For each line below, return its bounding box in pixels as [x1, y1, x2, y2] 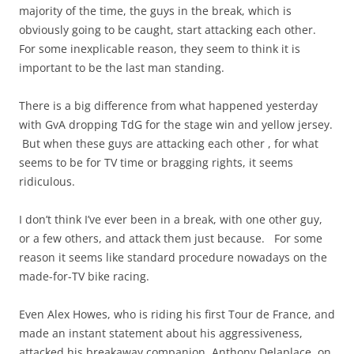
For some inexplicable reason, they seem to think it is [19, 41, 300, 57]
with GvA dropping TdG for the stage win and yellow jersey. [19, 117, 333, 133]
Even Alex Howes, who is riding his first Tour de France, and [19, 307, 335, 322]
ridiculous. [19, 174, 75, 190]
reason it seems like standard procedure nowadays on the [19, 250, 327, 265]
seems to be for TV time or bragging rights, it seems [19, 155, 293, 171]
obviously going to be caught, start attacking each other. [19, 22, 316, 38]
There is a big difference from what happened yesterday [19, 98, 318, 114]
